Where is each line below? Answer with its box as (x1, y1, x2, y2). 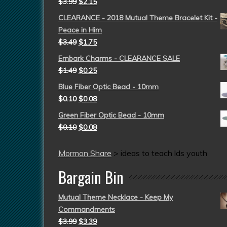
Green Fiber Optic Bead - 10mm (58, 110, 164, 120)
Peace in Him (58, 25, 102, 34)
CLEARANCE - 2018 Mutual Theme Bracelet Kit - (58, 13, 217, 22)
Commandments (58, 205, 115, 214)
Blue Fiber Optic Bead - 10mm (58, 82, 159, 91)
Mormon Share (58, 148, 111, 158)
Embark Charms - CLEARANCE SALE (58, 54, 180, 63)
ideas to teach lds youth (121, 148, 207, 158)
